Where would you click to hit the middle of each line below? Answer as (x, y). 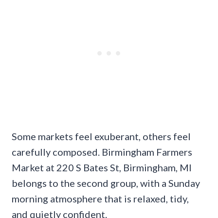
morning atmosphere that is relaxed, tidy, (100, 198)
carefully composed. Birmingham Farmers (102, 152)
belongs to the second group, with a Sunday (106, 183)
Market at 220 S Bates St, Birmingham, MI (102, 167)
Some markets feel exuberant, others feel (101, 136)
